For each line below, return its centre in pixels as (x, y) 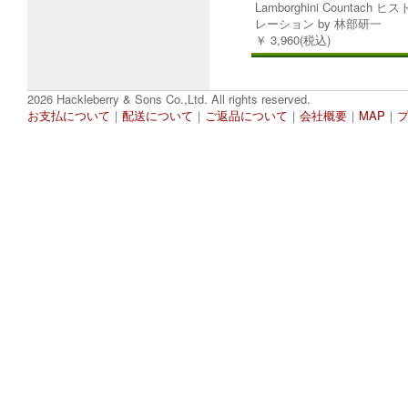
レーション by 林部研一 (319, 23)
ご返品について (246, 115)
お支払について (69, 115)
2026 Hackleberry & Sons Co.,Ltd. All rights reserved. (169, 99)
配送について (158, 115)
